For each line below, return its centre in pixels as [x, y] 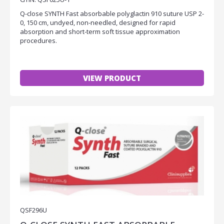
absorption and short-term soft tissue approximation [100, 31]
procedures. [38, 40]
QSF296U [33, 210]
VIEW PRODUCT [112, 78]
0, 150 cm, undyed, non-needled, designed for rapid [98, 22]
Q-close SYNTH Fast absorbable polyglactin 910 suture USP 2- [112, 13]
